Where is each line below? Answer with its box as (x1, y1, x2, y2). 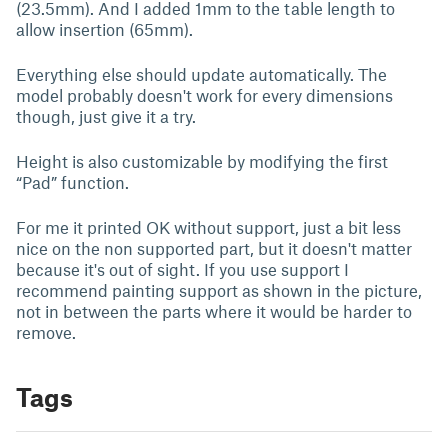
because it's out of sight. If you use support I (16, 259, 349, 280)
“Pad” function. (16, 172, 129, 193)
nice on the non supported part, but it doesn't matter (16, 238, 412, 259)
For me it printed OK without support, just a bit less (16, 217, 401, 238)
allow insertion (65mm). (16, 19, 197, 40)
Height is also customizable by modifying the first (16, 151, 388, 172)
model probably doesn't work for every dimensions (16, 85, 393, 106)
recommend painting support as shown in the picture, (16, 280, 422, 301)
